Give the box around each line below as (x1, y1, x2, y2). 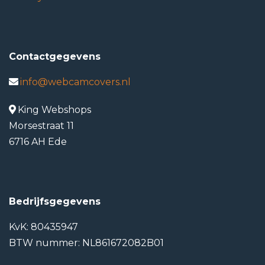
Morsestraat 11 (9, 120, 74, 131)
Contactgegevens (9, 51, 101, 62)
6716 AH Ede (9, 136, 67, 147)
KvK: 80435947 (9, 221, 78, 232)
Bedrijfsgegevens (9, 196, 101, 207)
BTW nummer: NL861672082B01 (9, 237, 164, 248)
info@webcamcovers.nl (20, 76, 131, 88)
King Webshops (18, 104, 91, 115)
